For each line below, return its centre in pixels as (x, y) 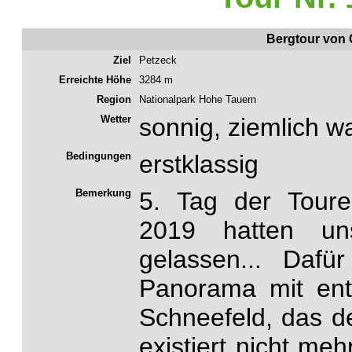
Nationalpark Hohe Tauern (198, 99)
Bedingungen (99, 156)
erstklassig (199, 164)
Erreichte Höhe (95, 79)
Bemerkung (103, 192)
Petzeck (158, 60)
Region (114, 99)
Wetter (116, 119)
